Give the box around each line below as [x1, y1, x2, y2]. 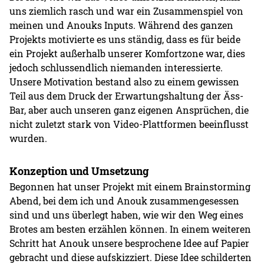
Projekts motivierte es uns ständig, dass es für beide [9, 32, 241, 45]
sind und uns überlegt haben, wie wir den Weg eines [9, 208, 244, 221]
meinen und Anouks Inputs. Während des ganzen [9, 18, 234, 31]
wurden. [9, 131, 50, 144]
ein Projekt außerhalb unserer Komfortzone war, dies [9, 47, 246, 60]
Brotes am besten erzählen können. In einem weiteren [9, 222, 252, 235]
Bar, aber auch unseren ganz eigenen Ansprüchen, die [9, 103, 249, 116]
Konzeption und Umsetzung [9, 163, 150, 178]
